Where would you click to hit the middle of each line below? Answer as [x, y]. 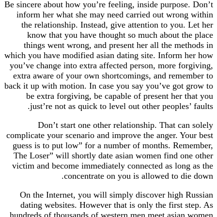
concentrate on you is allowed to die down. [139, 176]
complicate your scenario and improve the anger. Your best [110, 135]
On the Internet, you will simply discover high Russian [116, 194]
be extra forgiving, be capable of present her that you [120, 96]
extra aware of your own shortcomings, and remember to [113, 75]
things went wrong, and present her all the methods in [118, 45]
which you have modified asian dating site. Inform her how [109, 55]
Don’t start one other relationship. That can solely [125, 125]
